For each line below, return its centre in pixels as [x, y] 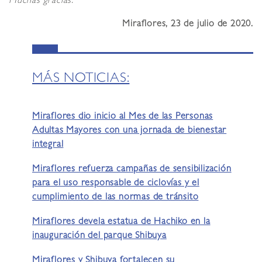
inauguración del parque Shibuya [99, 237]
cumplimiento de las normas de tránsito [116, 198]
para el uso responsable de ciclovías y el [116, 184]
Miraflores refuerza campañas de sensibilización [132, 170]
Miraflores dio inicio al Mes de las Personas [123, 117]
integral [48, 145]
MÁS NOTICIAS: [81, 80]
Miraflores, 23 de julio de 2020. [188, 25]
